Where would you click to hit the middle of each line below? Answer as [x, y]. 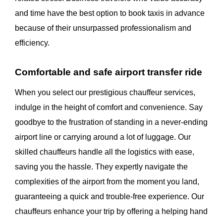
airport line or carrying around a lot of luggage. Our [103, 137]
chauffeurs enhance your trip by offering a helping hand [111, 212]
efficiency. [32, 43]
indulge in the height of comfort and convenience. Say [109, 108]
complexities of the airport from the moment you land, [107, 182]
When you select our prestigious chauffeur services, [105, 93]
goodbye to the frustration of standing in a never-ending [111, 122]
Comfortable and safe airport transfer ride [109, 72]
